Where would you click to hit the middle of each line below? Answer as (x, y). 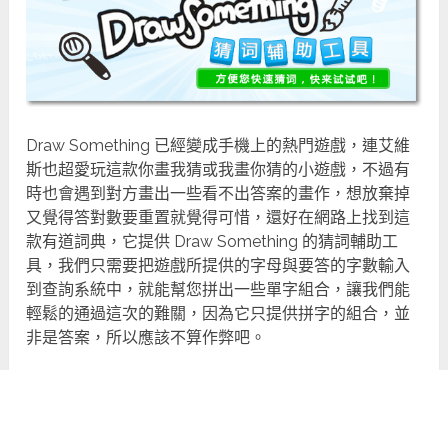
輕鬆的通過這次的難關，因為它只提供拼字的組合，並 (218, 313)
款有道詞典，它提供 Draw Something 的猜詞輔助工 (212, 241)
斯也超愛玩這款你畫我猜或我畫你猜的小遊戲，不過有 (218, 169)
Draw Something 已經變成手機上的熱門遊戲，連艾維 (218, 145)
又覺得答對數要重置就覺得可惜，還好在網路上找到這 (218, 217)
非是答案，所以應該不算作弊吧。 (146, 337)
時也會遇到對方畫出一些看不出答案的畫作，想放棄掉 (218, 193)
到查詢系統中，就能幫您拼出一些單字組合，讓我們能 (218, 289)
